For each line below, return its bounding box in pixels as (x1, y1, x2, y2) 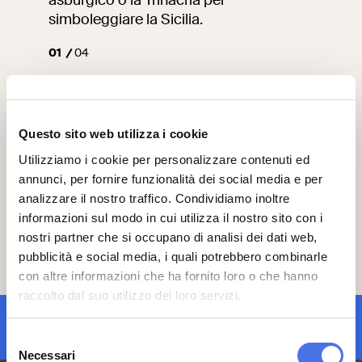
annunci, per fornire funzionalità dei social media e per (19, 171, 322, 186)
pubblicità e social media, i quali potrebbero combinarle (19, 249, 327, 263)
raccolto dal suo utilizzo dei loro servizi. (19, 288, 242, 302)
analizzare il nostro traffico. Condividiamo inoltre (19, 191, 290, 205)
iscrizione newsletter (170, 317, 314, 337)
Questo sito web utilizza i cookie (19, 127, 208, 141)
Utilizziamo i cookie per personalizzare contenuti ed (19, 152, 309, 166)
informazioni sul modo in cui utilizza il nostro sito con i (19, 210, 322, 225)
